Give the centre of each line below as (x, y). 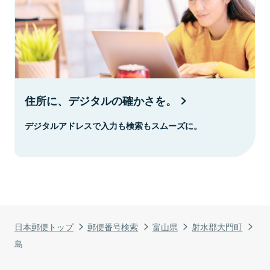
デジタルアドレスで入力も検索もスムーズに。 (113, 125)
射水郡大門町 (217, 226)
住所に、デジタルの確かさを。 (101, 100)
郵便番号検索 (113, 226)
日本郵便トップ (44, 226)
